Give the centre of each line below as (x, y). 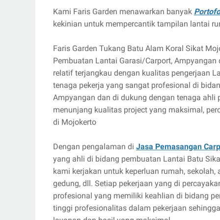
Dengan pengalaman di (95, 147)
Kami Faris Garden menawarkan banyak (124, 12)
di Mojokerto (75, 122)
